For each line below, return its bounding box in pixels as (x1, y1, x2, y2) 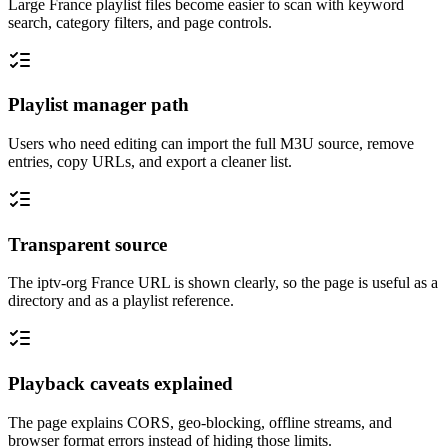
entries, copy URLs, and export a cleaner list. (8, 152, 292, 170)
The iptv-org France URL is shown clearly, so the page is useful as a (8, 274, 438, 292)
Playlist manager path (8, 94, 189, 116)
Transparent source (8, 233, 167, 255)
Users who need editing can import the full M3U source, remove (8, 134, 414, 152)
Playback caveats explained (8, 373, 233, 395)
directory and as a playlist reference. (8, 292, 234, 310)
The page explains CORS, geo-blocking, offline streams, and (8, 413, 392, 431)
